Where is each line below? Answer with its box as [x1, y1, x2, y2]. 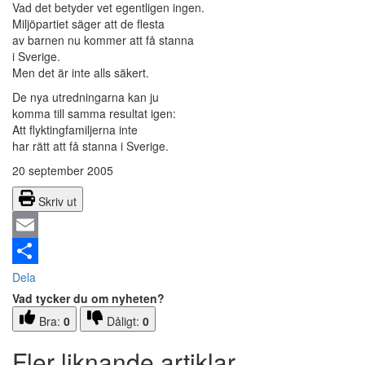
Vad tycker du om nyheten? [12, 290, 165, 307]
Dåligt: [107, 313, 143, 330]
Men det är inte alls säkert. [12, 64, 149, 81]
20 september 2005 [12, 162, 113, 179]
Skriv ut [38, 193, 77, 210]
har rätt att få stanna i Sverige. [12, 138, 169, 155]
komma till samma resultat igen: [12, 105, 176, 122]
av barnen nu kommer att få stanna [12, 32, 194, 49]
